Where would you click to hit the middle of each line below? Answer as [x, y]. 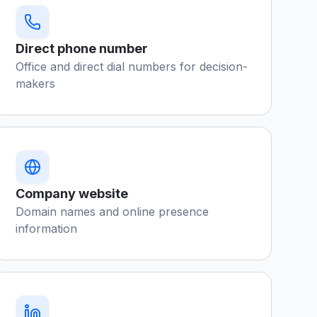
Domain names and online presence [113, 212]
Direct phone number [82, 48]
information [47, 229]
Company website [72, 194]
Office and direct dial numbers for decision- [132, 67]
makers [36, 83]
